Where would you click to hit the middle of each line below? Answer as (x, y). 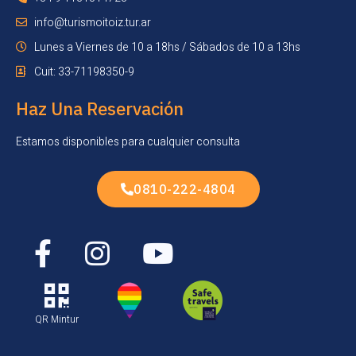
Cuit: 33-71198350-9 (84, 72)
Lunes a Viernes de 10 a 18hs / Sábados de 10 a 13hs (167, 47)
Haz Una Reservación (100, 108)
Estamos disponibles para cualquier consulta (128, 141)
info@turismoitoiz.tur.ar (92, 22)
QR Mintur (56, 319)
